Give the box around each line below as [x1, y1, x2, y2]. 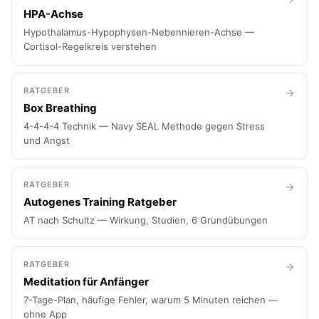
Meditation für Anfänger [23, 275, 149, 288]
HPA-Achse [23, 7, 83, 21]
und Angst [23, 135, 70, 146]
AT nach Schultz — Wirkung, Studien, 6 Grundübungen [23, 214, 268, 226]
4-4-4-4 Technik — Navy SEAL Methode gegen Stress [23, 120, 265, 132]
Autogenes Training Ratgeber [23, 195, 177, 209]
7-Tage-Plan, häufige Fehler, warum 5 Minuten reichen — [23, 294, 278, 305]
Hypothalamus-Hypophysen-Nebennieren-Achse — [23, 26, 254, 38]
